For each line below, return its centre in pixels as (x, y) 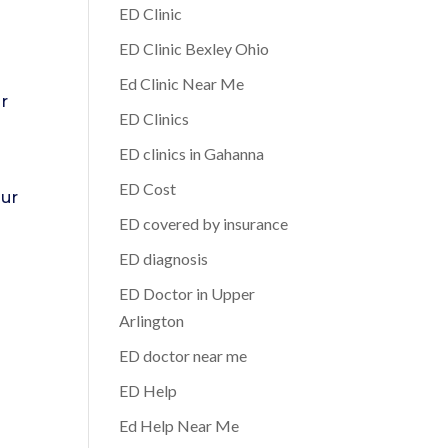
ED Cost (148, 188)
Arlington (152, 320)
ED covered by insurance (204, 223)
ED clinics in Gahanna (192, 153)
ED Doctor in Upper (187, 293)
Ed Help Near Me (179, 425)
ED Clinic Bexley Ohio (194, 48)
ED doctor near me (183, 355)
